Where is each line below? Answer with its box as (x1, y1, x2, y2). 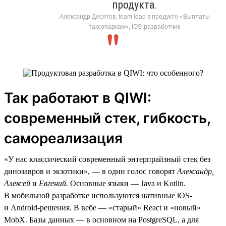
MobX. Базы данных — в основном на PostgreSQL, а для (4, 215, 199, 224)
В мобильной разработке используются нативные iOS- (4, 191, 192, 200)
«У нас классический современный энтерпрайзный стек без (4, 154, 210, 163)
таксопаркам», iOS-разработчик (89, 23, 180, 30)
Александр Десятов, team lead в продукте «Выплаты (59, 13, 210, 20)
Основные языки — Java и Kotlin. (68, 179, 186, 188)
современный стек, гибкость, (4, 109, 210, 127)
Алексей (4, 179, 30, 188)
